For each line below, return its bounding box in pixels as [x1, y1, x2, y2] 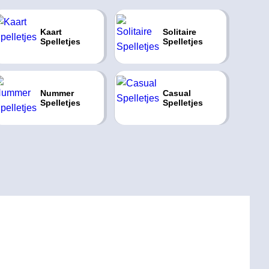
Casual [162, 88, 191, 98]
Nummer [40, 88, 74, 98]
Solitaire [162, 27, 196, 37]
